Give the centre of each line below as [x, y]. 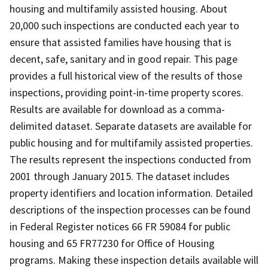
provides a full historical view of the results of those [126, 75]
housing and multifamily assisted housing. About [118, 8]
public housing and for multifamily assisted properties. [131, 142]
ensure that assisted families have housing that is [121, 42]
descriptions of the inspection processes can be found [130, 209]
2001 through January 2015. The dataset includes [120, 176]
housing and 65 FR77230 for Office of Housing [112, 243]
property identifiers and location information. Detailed [131, 193]
